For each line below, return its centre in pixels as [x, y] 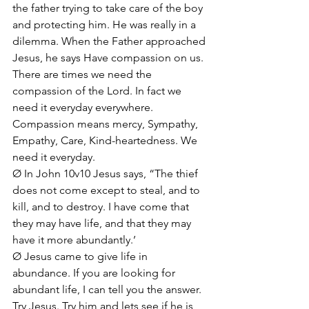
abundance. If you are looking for [95, 273]
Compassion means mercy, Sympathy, [107, 124]
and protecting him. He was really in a [106, 24]
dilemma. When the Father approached [110, 41]
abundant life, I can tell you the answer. [108, 289]
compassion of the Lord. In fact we [98, 91]
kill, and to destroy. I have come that [102, 207]
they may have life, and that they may [103, 223]
